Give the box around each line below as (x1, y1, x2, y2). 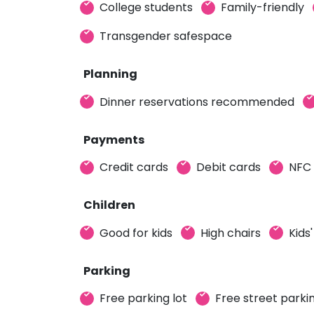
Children (83, 197, 135, 213)
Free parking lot (100, 290, 187, 306)
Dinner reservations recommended (100, 93, 294, 110)
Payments (83, 131, 144, 148)
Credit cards (100, 159, 168, 175)
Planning (83, 66, 137, 82)
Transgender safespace (100, 28, 232, 44)
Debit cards (196, 159, 261, 175)
